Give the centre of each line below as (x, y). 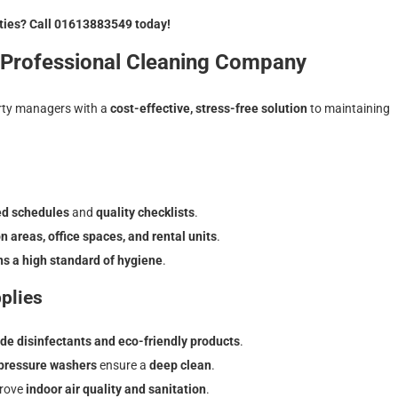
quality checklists (145, 213)
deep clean (180, 365)
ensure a (123, 365)
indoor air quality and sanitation (116, 389)
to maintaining (349, 108)
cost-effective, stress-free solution (209, 108)
